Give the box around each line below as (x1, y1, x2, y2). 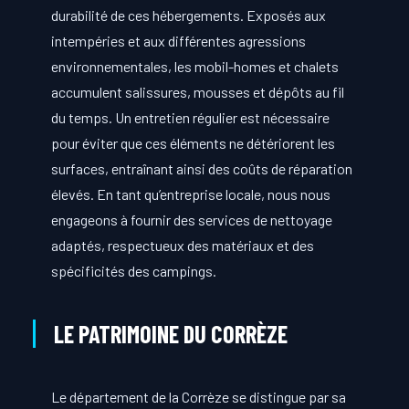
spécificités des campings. (50, 261, 216, 279)
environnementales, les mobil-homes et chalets (50, 57, 339, 75)
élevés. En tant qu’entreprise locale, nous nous (50, 184, 330, 203)
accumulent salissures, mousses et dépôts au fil (50, 82, 344, 100)
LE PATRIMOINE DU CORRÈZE (53, 320, 288, 349)
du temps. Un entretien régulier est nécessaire (50, 108, 330, 126)
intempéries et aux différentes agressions (50, 31, 306, 49)
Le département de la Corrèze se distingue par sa (50, 388, 346, 405)
